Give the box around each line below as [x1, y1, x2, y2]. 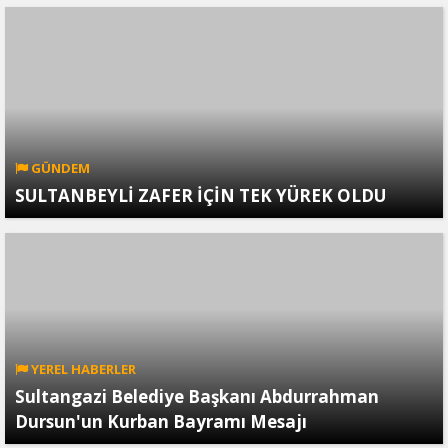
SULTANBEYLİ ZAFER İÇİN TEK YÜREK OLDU [15, 184, 386, 208]
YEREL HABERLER [28, 360, 136, 379]
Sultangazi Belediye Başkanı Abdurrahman [15, 385, 379, 409]
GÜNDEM [28, 159, 90, 178]
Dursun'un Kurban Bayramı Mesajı [15, 410, 307, 434]
